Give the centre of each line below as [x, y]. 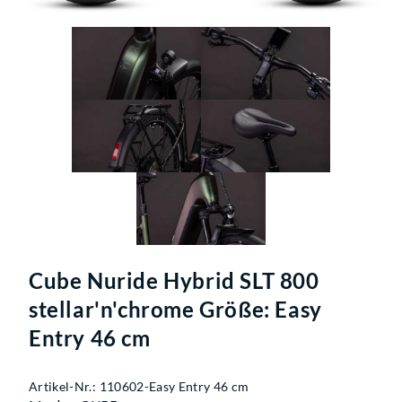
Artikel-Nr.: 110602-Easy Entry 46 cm [139, 386]
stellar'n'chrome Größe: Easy [175, 309]
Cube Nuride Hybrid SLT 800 [174, 280]
